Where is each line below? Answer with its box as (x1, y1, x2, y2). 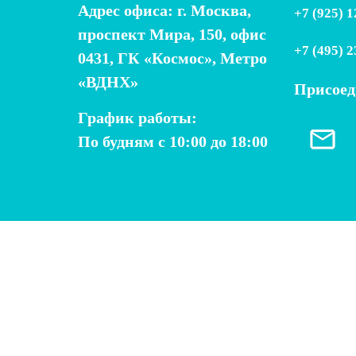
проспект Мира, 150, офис (78, 25, 266, 43)
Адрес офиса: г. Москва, (78, 2, 251, 19)
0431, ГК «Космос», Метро (78, 49, 267, 67)
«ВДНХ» (78, 73, 138, 91)
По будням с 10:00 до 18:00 (78, 133, 268, 150)
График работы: (78, 109, 197, 126)
